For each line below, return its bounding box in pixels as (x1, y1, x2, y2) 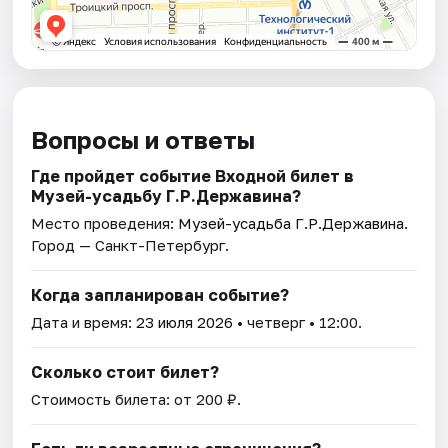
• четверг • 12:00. (233, 313, 363, 332)
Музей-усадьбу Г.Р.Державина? (31, 186, 302, 207)
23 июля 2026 (136, 313, 234, 332)
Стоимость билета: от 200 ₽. (31, 390, 242, 409)
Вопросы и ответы (31, 125, 256, 155)
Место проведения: (31, 214, 179, 233)
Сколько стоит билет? (31, 362, 220, 383)
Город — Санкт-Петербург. (31, 236, 230, 255)
